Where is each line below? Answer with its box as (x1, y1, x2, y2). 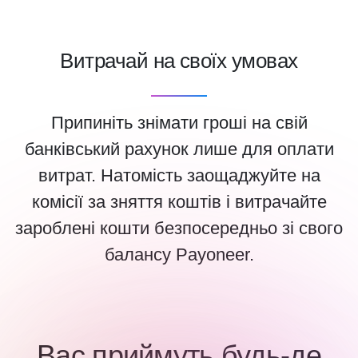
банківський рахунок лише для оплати (24, 138, 334, 159)
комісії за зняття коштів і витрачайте (31, 191, 327, 212)
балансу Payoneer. (104, 244, 254, 265)
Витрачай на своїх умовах (60, 48, 298, 73)
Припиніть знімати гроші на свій (50, 112, 308, 133)
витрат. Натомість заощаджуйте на (38, 165, 320, 185)
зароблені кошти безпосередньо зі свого (15, 217, 343, 238)
